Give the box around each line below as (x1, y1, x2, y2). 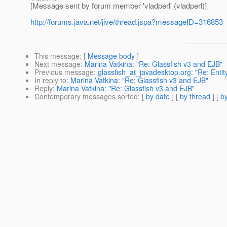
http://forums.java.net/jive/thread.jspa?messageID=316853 (30, 16, 223, 27)
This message (34, 51, 80, 61)
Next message (34, 59, 81, 69)
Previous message (34, 67, 94, 78)
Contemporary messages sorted (34, 91, 138, 102)
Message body (88, 51, 135, 61)
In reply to (34, 75, 66, 86)
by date (146, 91, 170, 102)
